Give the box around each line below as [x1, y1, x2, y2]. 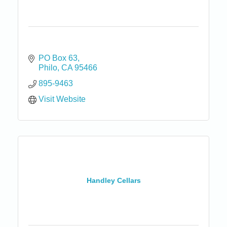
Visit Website [39, 94, 86, 103]
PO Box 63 [39, 53, 78, 62]
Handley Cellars [86, 176, 141, 185]
